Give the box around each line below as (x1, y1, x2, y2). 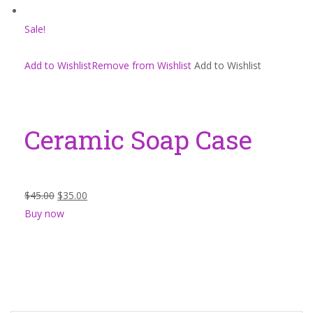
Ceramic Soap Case (24, 122, 252, 156)
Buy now (24, 207, 64, 220)
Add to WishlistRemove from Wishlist (24, 59, 191, 72)
